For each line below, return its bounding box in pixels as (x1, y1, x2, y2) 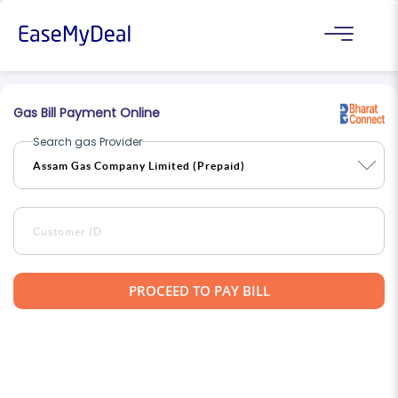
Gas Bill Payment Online (13, 104, 160, 122)
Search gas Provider (33, 134, 142, 149)
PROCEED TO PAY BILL (128, 282, 270, 299)
